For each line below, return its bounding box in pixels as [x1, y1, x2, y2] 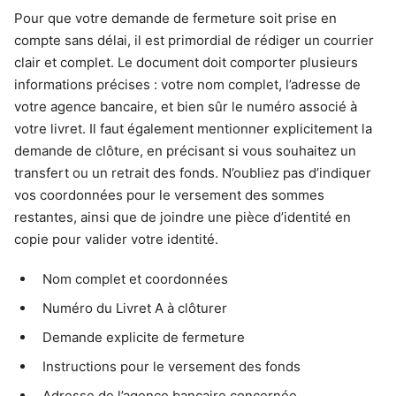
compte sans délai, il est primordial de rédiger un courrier [14, 31, 374, 49]
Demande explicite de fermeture [42, 328, 245, 346]
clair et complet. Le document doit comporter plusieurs [14, 53, 358, 71]
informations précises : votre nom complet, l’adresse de [14, 75, 361, 93]
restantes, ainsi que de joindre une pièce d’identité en [14, 208, 351, 225]
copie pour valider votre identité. [14, 230, 218, 247]
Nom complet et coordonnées [42, 270, 228, 287]
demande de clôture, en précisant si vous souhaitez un [14, 141, 356, 159]
